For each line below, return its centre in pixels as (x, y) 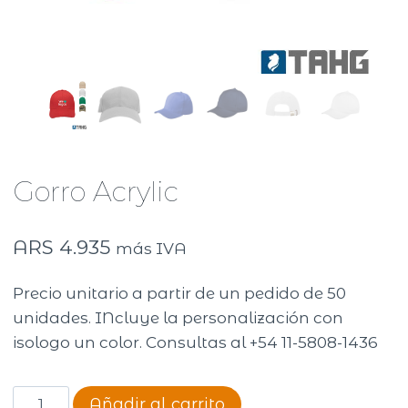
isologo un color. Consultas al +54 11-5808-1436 (196, 343)
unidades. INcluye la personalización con (178, 318)
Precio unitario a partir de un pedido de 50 (180, 294)
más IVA (152, 248)
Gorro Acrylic (96, 191)
